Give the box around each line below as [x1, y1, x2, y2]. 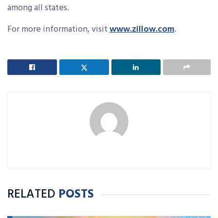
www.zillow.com [109, 22, 174, 36]
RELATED [7, 185, 55, 204]
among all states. [7, 1, 69, 15]
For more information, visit [7, 22, 109, 36]
